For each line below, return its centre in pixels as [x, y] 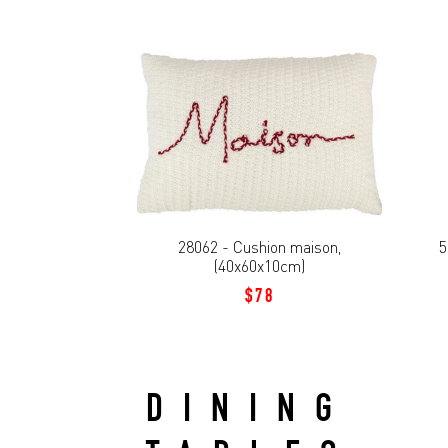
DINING [249, 412]
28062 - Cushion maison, [259, 247]
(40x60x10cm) [259, 266]
